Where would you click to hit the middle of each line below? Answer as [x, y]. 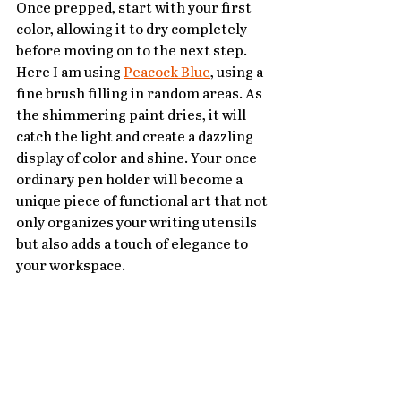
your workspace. [71, 267]
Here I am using [70, 73]
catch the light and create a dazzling [136, 138]
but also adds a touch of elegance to [133, 245]
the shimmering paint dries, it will [132, 116]
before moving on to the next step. [133, 52]
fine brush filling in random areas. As [141, 95]
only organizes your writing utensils [138, 224]
